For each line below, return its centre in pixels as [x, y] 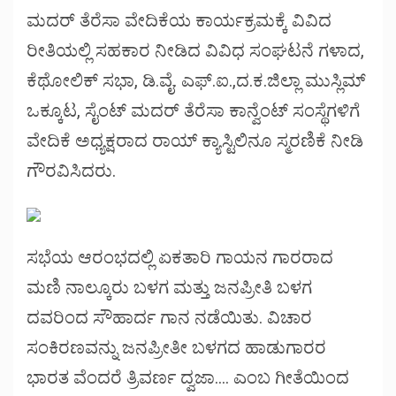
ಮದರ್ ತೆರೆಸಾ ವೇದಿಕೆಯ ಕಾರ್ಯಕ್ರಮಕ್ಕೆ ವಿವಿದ [179, 20]
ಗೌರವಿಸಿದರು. [71, 170]
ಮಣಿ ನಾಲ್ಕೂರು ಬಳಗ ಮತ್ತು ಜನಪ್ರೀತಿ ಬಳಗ [169, 287]
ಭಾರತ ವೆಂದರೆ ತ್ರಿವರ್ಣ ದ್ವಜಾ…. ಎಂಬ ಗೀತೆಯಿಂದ [188, 377]
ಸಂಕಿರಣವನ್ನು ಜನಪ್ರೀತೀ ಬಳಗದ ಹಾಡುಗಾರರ [176, 347]
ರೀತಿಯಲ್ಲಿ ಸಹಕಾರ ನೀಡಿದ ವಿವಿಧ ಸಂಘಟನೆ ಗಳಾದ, [195, 50]
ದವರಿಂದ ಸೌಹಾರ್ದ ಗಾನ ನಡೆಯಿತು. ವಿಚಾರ [169, 317]
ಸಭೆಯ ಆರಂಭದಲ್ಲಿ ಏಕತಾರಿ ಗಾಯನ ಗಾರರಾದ [180, 257]
